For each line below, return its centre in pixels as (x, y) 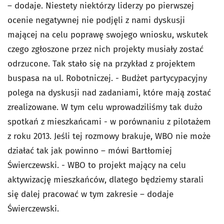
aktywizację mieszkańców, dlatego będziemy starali (105, 179)
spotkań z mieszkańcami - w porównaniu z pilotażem (109, 121)
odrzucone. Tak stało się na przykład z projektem (101, 63)
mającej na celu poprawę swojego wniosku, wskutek (108, 34)
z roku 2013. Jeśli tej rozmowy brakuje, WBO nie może (109, 136)
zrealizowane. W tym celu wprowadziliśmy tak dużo (105, 107)
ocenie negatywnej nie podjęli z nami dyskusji (96, 20)
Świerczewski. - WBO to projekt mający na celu (97, 165)
